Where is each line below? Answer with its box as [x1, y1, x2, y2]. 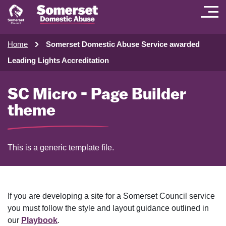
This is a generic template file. [8, 143, 114, 152]
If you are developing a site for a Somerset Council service [8, 191, 215, 200]
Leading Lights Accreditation [8, 55, 109, 65]
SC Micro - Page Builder [8, 87, 186, 103]
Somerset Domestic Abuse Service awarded [46, 39, 200, 48]
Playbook [21, 215, 58, 224]
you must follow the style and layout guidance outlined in [8, 203, 209, 212]
